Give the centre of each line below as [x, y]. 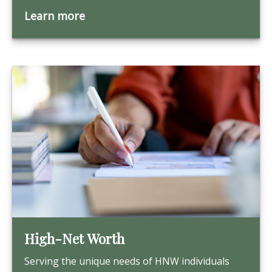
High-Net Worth [74, 239]
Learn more [55, 16]
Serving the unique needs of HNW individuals [127, 261]
